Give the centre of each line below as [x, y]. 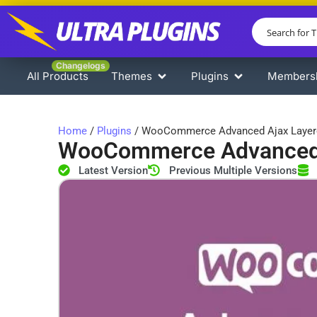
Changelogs [81, 66]
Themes [132, 76]
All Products [58, 76]
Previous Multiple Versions [233, 170]
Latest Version [114, 170]
